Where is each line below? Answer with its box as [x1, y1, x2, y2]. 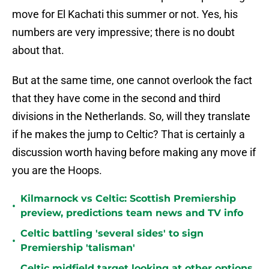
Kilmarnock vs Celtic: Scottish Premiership [20, 193, 236, 205]
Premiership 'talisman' [20, 242, 135, 254]
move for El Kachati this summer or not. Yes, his [12, 8, 238, 21]
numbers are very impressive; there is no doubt [12, 26, 235, 39]
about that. [12, 44, 64, 57]
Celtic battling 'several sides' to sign [20, 228, 204, 240]
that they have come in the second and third [12, 92, 220, 105]
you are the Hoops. [12, 164, 102, 177]
